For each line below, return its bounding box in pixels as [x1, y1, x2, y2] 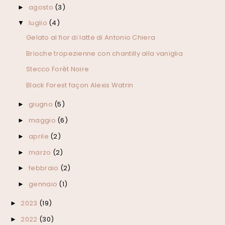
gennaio [29, 179, 59, 189]
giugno [29, 99, 55, 109]
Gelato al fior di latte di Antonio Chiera [26, 32, 156, 42]
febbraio [29, 163, 60, 173]
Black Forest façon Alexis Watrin [26, 80, 134, 90]
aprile [29, 131, 51, 141]
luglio [29, 18, 49, 28]
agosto [29, 2, 55, 12]
